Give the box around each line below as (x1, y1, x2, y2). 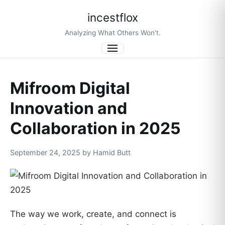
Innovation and (10, 98, 127, 118)
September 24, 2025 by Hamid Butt (10, 148, 131, 157)
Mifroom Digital (10, 78, 130, 98)
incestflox (87, 11, 138, 24)
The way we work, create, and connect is (10, 209, 176, 219)
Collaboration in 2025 (10, 119, 181, 138)
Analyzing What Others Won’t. (64, 29, 161, 37)
